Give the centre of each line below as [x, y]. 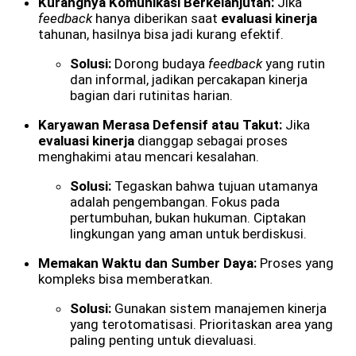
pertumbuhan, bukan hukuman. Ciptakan [188, 217]
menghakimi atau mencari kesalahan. [149, 156]
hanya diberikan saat [157, 18]
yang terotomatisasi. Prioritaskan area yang [201, 324]
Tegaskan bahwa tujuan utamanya [215, 186]
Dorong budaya [160, 63]
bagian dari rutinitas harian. [151, 95]
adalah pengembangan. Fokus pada [175, 201]
